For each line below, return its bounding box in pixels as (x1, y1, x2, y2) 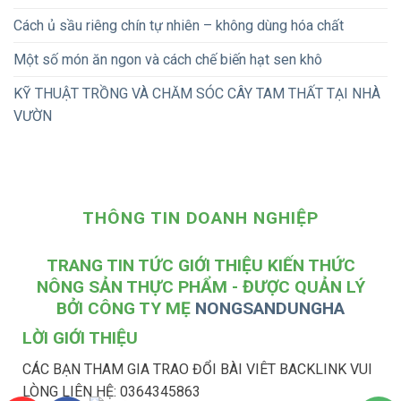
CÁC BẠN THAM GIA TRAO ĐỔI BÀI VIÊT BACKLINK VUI (21, 360, 372, 378)
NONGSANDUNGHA (195, 297, 345, 319)
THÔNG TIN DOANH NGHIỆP (81, 207, 320, 228)
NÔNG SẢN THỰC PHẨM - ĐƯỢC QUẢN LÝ (36, 276, 365, 297)
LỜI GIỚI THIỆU (21, 328, 138, 349)
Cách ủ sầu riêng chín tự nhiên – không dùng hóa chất (13, 16, 344, 34)
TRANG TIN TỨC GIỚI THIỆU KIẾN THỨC (46, 254, 355, 276)
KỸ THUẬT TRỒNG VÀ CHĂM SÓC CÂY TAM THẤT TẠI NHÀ (13, 84, 380, 102)
